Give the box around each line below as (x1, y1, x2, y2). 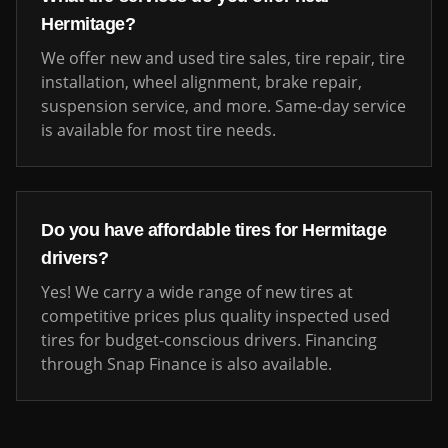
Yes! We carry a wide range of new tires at (41, 281, 353, 303)
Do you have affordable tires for (41, 220, 303, 240)
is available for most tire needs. (41, 119, 276, 141)
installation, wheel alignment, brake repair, (41, 71, 362, 93)
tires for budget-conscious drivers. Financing (41, 329, 377, 351)
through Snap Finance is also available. (41, 353, 332, 375)
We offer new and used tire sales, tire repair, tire (41, 47, 405, 69)
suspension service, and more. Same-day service (41, 95, 406, 117)
